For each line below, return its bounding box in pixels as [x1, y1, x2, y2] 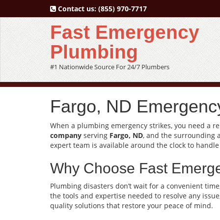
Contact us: [56, 4, 98, 13]
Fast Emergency [50, 22, 199, 43]
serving [82, 131, 110, 140]
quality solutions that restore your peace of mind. [50, 201, 213, 210]
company [50, 131, 82, 140]
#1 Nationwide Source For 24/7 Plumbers [50, 62, 169, 71]
